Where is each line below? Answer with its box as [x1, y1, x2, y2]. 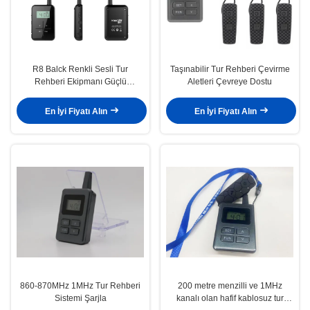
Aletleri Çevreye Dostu [188, 77, 272, 87]
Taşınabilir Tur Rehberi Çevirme [170, 64, 290, 75]
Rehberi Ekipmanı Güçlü [34, 77, 127, 87]
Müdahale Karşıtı [48, 89, 112, 100]
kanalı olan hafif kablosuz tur [176, 293, 284, 304]
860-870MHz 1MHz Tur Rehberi [20, 281, 140, 291]
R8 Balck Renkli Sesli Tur [33, 64, 128, 75]
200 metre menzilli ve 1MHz [177, 281, 282, 291]
